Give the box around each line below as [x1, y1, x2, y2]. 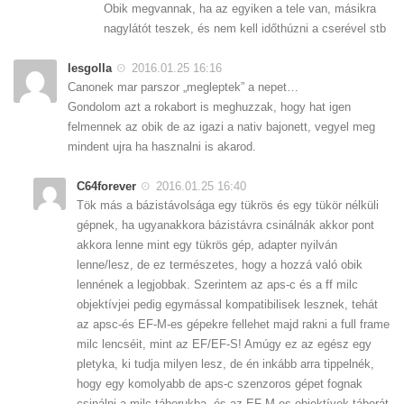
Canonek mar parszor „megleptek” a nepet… [68, 80, 298, 95]
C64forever [77, 179, 136, 194]
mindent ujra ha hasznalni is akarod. [68, 140, 256, 154]
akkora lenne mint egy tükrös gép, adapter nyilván [77, 238, 337, 252]
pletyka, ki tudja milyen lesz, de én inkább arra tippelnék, [77, 357, 374, 372]
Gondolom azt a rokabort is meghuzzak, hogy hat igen [68, 100, 351, 115]
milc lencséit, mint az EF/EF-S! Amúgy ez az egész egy [77, 337, 372, 352]
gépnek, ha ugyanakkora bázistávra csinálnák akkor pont [77, 218, 374, 233]
